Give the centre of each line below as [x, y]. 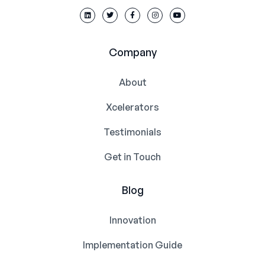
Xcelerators [132, 107]
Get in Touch [132, 156]
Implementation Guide [132, 245]
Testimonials [132, 132]
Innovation [132, 220]
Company [132, 52]
